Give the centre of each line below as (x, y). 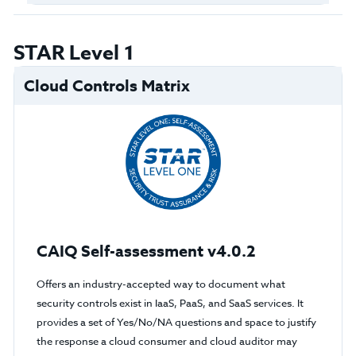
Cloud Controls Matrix (106, 85)
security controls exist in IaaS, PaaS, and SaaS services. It (170, 303)
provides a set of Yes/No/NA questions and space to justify (177, 322)
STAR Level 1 (74, 53)
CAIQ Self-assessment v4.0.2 (147, 251)
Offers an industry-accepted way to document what (161, 284)
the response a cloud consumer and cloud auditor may (167, 341)
